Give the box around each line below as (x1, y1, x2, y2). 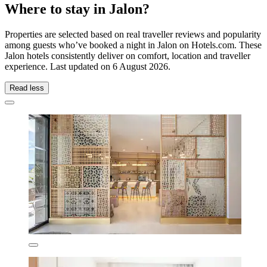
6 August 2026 (113, 61, 168, 72)
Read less (10, 83, 44, 92)
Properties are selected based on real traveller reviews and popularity (5, 29, 261, 39)
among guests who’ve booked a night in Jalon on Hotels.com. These (5, 39, 262, 50)
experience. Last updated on (5, 61, 113, 72)
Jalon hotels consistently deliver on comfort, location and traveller (5, 50, 250, 61)
